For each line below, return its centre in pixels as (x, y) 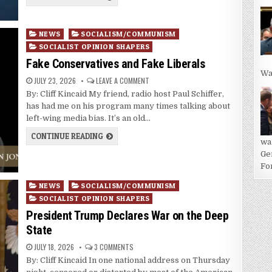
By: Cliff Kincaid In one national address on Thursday (128, 260)
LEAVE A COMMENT (123, 81)
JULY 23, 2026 (54, 81)
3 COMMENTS (114, 247)
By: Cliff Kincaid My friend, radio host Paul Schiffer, (125, 94)
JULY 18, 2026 (53, 247)
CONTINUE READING (67, 136)
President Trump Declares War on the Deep (127, 216)
